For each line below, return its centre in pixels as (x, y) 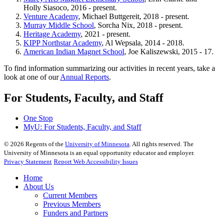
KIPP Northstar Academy (63, 43)
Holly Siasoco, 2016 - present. (70, 7)
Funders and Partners (76, 213)
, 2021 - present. (107, 34)
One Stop (38, 118)
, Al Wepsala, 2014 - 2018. (143, 43)
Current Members (70, 196)
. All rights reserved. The (162, 144)
